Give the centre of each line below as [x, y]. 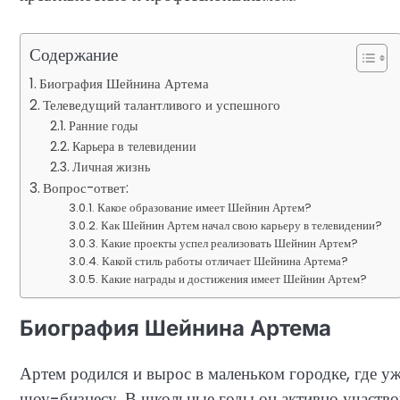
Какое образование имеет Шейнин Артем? [205, 208]
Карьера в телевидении [134, 147]
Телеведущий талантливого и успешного [162, 105]
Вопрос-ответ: [86, 188]
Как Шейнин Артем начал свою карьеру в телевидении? [242, 226]
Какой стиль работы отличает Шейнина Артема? [225, 262]
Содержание [74, 55]
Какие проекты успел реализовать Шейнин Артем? [230, 244]
